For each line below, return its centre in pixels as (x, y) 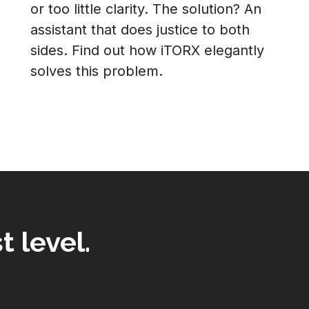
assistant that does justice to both (140, 30)
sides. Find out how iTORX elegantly (147, 50)
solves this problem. (97, 71)
